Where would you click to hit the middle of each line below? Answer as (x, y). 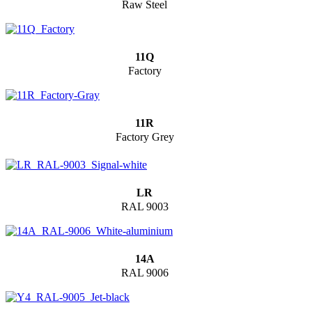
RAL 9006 (145, 273)
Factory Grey (145, 137)
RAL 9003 (145, 207)
